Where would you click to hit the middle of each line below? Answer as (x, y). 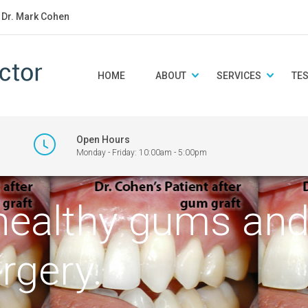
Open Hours (103, 140)
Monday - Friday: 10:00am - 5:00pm (142, 153)
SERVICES (239, 76)
